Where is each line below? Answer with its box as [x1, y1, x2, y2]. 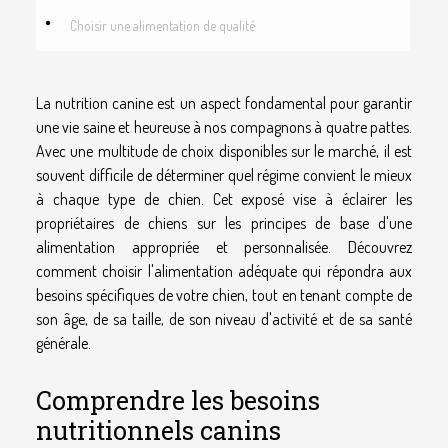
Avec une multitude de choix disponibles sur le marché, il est [36, 140, 412, 161]
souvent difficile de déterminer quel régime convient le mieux [36, 164, 412, 185]
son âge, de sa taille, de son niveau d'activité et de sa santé [36, 308, 412, 329]
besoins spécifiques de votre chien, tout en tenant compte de [36, 284, 412, 305]
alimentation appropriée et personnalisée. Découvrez [36, 236, 412, 257]
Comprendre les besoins [36, 384, 320, 418]
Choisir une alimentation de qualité [70, 16, 255, 34]
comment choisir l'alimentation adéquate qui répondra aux [36, 260, 412, 281]
